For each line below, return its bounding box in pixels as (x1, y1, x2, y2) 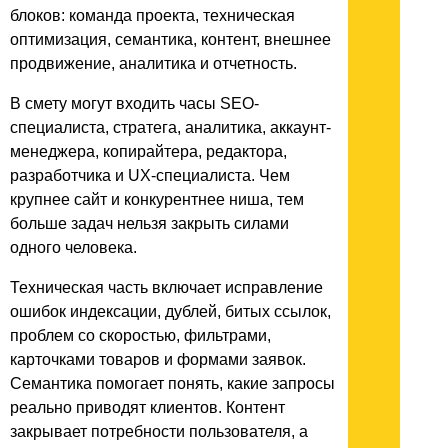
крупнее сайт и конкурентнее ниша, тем (10, 190, 304, 208)
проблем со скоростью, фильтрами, (10, 326, 271, 344)
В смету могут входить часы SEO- (10, 94, 259, 112)
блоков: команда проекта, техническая (10, 6, 295, 24)
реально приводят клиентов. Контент (10, 398, 285, 416)
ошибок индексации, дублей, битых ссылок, (10, 302, 331, 320)
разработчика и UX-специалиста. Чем (10, 166, 290, 184)
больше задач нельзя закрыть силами (10, 214, 289, 232)
